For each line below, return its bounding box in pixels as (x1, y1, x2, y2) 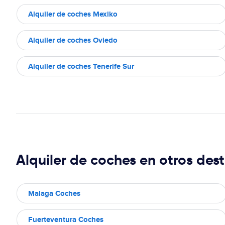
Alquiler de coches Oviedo (28, 34, 118, 46)
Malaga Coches (28, 187, 80, 199)
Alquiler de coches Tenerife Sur (28, 60, 134, 72)
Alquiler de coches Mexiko (28, 8, 118, 20)
